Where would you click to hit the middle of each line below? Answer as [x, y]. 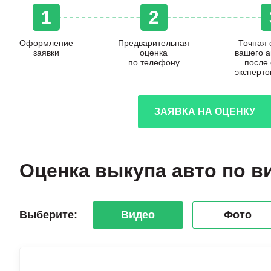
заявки [46, 53]
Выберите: [48, 215]
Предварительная [154, 43]
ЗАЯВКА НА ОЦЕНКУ [205, 111]
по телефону [154, 62]
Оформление [46, 43]
